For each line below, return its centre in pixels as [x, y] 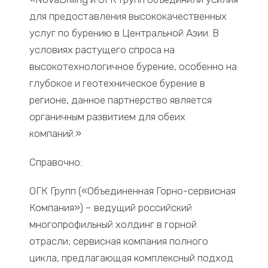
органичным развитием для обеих [108, 117]
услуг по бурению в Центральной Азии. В [124, 33]
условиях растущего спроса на [102, 50]
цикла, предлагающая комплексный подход [132, 258]
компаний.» [56, 134]
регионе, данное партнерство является [121, 100]
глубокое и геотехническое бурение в [118, 83]
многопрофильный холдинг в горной [113, 225]
